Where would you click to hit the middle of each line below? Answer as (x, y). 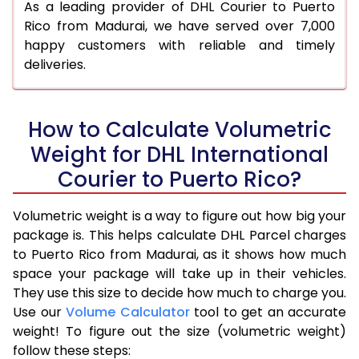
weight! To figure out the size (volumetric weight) (179, 331)
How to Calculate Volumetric (179, 129)
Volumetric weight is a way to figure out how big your (179, 216)
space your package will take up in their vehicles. (179, 273)
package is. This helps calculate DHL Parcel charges (179, 235)
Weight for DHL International (179, 154)
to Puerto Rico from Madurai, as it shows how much (179, 254)
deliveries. (55, 64)
